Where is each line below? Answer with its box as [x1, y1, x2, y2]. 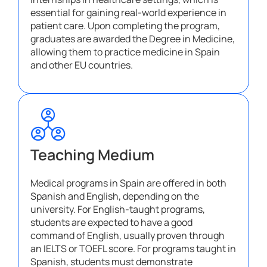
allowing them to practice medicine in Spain [30, 45, 220, 59]
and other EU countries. [30, 58, 133, 72]
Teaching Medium [30, 144, 154, 166]
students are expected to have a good [30, 216, 193, 229]
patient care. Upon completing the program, [30, 19, 220, 33]
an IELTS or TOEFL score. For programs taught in [30, 242, 236, 256]
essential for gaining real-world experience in [30, 6, 226, 20]
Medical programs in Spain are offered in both [30, 176, 226, 190]
